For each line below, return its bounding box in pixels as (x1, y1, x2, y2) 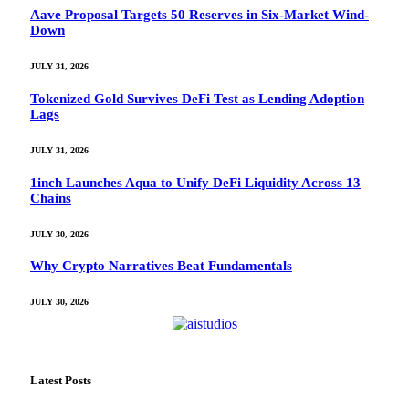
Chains (30, 190, 71, 205)
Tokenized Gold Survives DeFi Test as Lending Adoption (30, 90, 364, 106)
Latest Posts (30, 373, 91, 388)
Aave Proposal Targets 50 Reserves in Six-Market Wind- (30, 6, 369, 22)
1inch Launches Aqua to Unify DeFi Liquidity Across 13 (30, 174, 361, 190)
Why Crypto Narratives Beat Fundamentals (30, 258, 292, 274)
